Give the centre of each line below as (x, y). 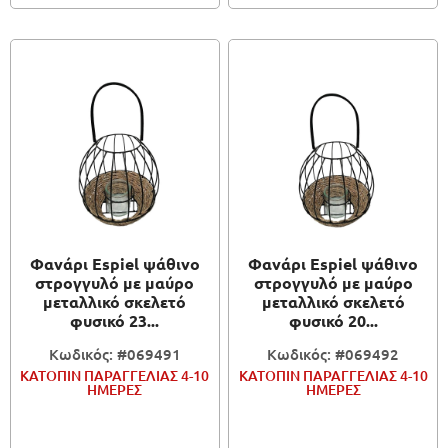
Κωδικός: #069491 (114, 354)
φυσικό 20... (333, 321)
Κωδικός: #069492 (333, 354)
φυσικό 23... (115, 321)
